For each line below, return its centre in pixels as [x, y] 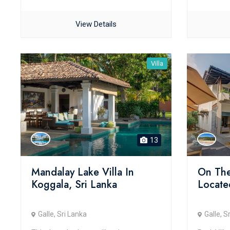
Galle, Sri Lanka [62, 214]
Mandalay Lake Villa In [83, 172]
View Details [96, 24]
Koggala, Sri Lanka [74, 185]
